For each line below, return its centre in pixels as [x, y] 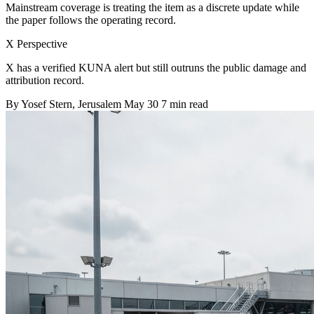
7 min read [185, 104]
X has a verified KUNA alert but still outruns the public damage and [156, 67]
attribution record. [45, 80]
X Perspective [36, 43]
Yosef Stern [47, 104]
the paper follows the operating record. [91, 20]
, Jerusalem [98, 104]
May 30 [141, 104]
